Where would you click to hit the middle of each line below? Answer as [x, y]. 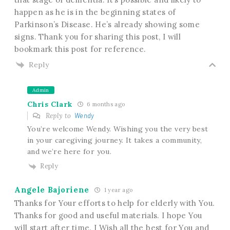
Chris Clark [50, 104]
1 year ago [118, 190]
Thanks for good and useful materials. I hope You [108, 216]
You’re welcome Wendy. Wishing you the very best [118, 129]
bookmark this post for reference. [80, 49]
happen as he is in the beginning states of [95, 12]
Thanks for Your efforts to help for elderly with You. [114, 203]
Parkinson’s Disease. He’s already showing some [107, 24]
